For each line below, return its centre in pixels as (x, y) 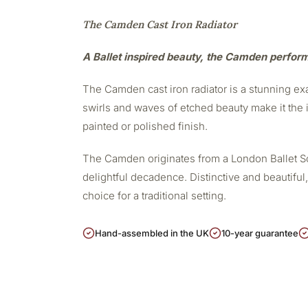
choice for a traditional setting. (154, 196)
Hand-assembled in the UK (152, 233)
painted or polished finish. (145, 126)
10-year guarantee (260, 233)
